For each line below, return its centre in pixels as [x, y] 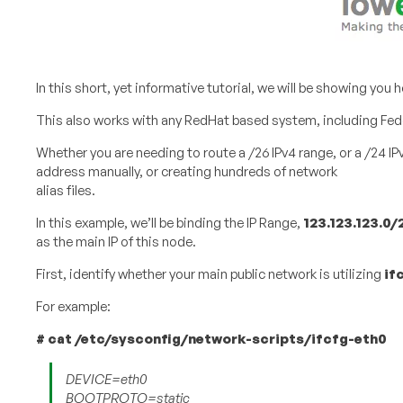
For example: [73, 307]
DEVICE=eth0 [106, 380]
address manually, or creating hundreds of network [186, 172]
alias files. [65, 191]
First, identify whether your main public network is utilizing [210, 274]
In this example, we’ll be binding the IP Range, [169, 223]
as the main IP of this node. [116, 242]
